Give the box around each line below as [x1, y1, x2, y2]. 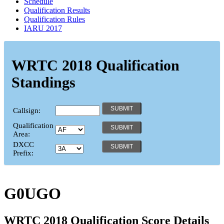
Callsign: [13, 106, 40, 114]
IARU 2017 [24, 23, 62, 32]
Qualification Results [24, 5, 90, 14]
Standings [11, 73, 75, 90]
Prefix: [13, 148, 33, 157]
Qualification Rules [24, 14, 85, 23]
